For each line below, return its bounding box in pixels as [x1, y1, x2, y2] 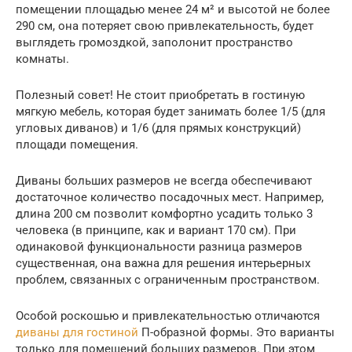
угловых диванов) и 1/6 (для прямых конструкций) [16, 121, 301, 135]
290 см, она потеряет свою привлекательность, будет [16, 19, 313, 33]
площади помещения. [16, 137, 138, 152]
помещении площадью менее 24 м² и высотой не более [16, 2, 330, 16]
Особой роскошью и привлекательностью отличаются [16, 309, 320, 323]
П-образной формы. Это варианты [138, 325, 335, 339]
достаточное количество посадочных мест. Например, [16, 190, 324, 204]
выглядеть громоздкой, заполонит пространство [16, 35, 293, 49]
